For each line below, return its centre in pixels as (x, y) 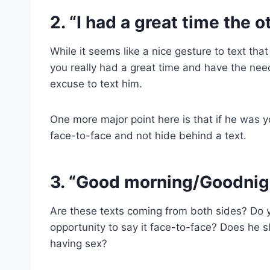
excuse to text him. (96, 83)
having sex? (79, 243)
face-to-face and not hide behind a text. (148, 135)
